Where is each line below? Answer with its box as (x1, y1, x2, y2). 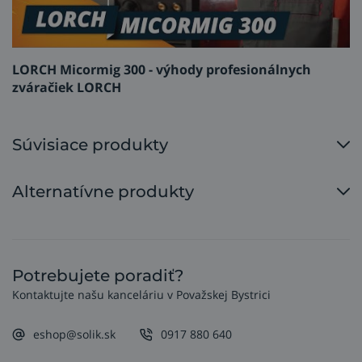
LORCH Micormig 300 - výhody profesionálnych (12, 61, 311, 79)
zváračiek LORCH (12, 78, 121, 97)
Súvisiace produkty (12, 135, 168, 155)
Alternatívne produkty (12, 182, 194, 202)
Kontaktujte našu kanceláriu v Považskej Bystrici (12, 287, 271, 303)
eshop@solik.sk (33, 326, 116, 343)
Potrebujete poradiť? (12, 266, 183, 286)
